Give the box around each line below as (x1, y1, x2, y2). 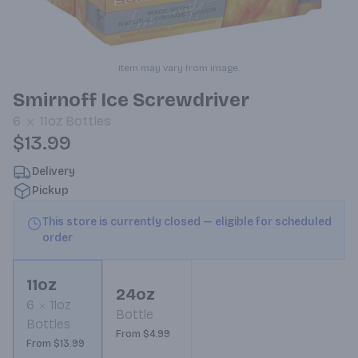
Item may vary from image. (118, 62, 240, 74)
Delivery (32, 165, 75, 178)
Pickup (32, 184, 69, 197)
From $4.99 (116, 328, 170, 340)
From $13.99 (26, 338, 85, 349)
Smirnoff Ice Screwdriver (13, 89, 249, 111)
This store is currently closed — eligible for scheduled (42, 215, 332, 229)
